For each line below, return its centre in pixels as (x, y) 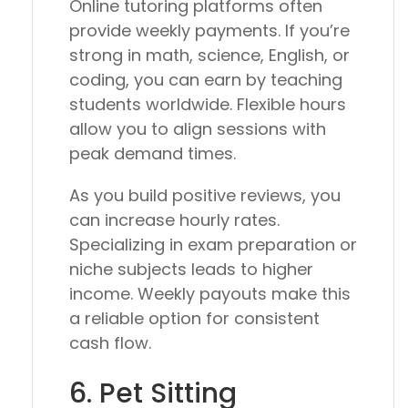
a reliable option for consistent (194, 319)
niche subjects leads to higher (191, 270)
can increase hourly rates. (174, 220)
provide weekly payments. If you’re (209, 31)
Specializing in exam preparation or (213, 245)
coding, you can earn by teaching (206, 80)
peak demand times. (153, 154)
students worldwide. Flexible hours (208, 105)
